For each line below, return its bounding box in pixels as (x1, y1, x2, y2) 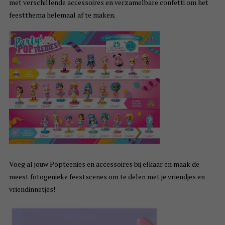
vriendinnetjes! (9, 184, 55, 194)
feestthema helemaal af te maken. (9, 10, 116, 20)
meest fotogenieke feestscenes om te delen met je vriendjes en (9, 172, 205, 182)
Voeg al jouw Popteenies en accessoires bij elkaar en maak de (9, 159, 199, 169)
